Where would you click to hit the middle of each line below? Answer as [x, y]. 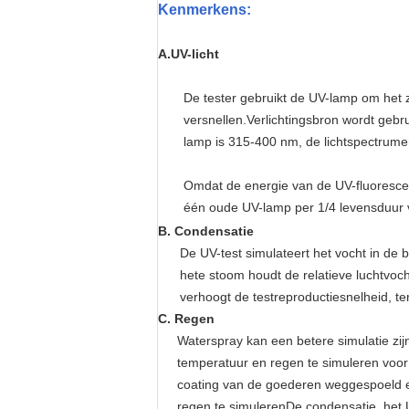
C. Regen [186, 319]
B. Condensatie [206, 231]
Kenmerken [198, 10]
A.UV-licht [189, 54]
